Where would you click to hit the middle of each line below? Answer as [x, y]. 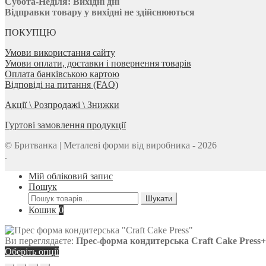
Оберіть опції [32, 252]
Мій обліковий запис [71, 176]
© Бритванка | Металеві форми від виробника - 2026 [111, 145]
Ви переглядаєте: [40, 241]
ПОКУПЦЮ [30, 33]
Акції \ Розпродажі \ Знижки [62, 105]
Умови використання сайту [60, 53]
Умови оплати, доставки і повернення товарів [98, 64]
